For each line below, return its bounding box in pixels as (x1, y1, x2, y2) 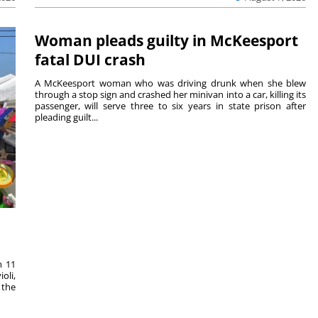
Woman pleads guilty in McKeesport (34, 30, 298, 50)
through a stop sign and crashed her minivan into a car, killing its (34, 87, 307, 101)
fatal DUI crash (34, 49, 146, 70)
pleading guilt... (34, 110, 98, 124)
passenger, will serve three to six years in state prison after (34, 99, 307, 112)
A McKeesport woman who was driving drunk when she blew (34, 76, 307, 89)
